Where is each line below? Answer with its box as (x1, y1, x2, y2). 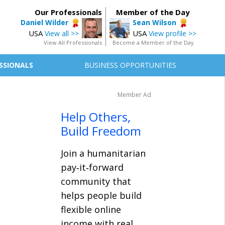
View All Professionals (44, 39, 102, 46)
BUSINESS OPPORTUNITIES (84, 60, 176, 70)
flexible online (61, 203, 121, 215)
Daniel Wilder (21, 18, 68, 27)
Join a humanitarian (61, 147, 146, 159)
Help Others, (61, 108, 131, 125)
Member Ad (118, 90, 151, 99)
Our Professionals (35, 7, 102, 17)
